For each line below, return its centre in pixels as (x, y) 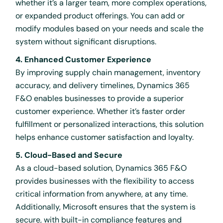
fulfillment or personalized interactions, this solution (110, 124)
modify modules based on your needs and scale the (110, 28)
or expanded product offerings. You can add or (100, 15)
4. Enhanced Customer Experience (84, 59)
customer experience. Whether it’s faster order (101, 111)
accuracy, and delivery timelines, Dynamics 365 (103, 85)
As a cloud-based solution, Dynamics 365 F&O (101, 168)
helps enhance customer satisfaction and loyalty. (105, 137)
